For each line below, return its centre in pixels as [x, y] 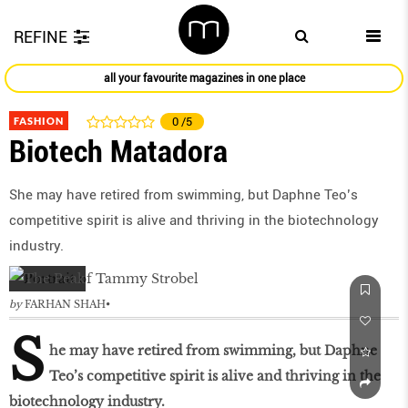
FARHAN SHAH [65, 305]
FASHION [39, 121]
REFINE [41, 37]
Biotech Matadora [118, 152]
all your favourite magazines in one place [204, 79]
